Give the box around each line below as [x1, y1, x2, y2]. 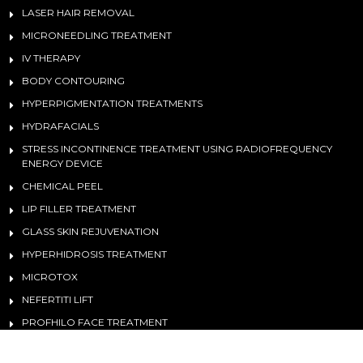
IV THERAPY [22, 52, 80, 65]
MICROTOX [22, 271, 78, 284]
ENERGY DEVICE [22, 157, 103, 170]
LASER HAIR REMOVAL [22, 6, 135, 19]
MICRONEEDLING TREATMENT [22, 29, 172, 42]
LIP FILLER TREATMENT [22, 203, 136, 216]
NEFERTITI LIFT [22, 293, 93, 306]
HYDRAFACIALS [22, 120, 99, 133]
